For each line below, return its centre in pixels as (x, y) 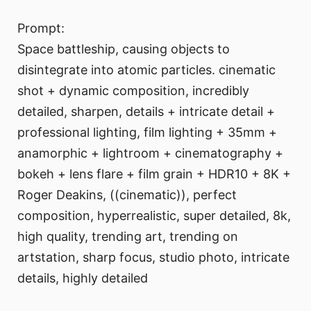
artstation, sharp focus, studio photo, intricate (153, 258)
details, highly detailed (83, 278)
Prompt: (41, 28)
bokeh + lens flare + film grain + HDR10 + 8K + (154, 174)
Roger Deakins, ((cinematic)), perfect (127, 195)
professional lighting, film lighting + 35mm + (147, 133)
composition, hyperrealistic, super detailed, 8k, (154, 216)
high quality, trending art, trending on (128, 237)
